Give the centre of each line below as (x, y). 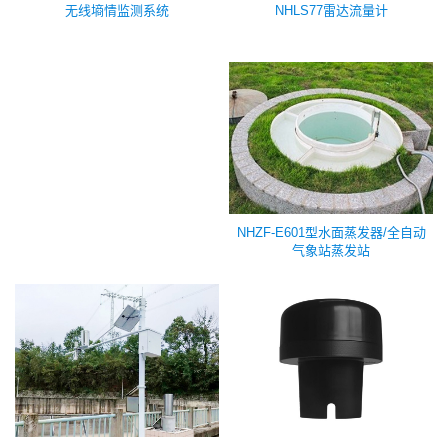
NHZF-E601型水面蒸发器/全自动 (331, 233)
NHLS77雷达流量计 (331, 10)
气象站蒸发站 (331, 251)
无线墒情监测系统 (117, 11)
